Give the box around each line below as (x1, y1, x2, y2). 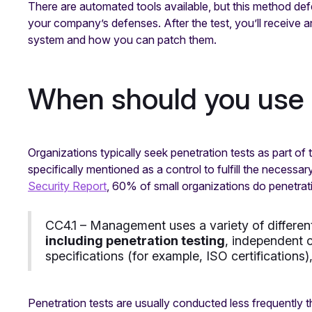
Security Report (28, 179, 107, 194)
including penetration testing (45, 233, 225, 249)
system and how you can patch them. (28, 33, 219, 47)
